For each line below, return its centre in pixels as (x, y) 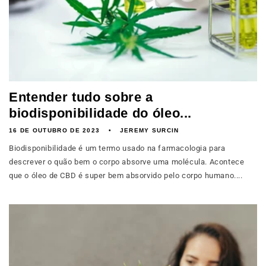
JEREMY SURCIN (149, 130)
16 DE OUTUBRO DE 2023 (55, 130)
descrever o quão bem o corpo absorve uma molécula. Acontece (127, 162)
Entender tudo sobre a (81, 97)
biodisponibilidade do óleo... (101, 113)
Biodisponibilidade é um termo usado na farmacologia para (117, 148)
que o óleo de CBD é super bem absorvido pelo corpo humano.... (126, 175)
